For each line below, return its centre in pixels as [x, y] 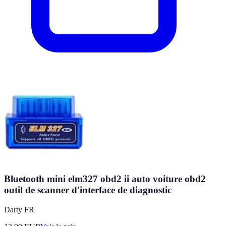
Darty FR [19, 210]
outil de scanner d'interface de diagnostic [88, 190]
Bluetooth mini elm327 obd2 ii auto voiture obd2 [105, 179]
